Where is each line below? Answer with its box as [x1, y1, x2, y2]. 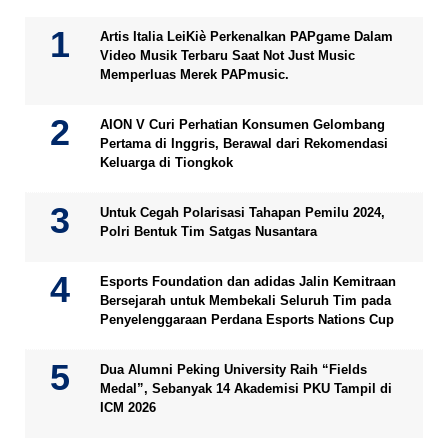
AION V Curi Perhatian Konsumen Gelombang [100, 117, 385, 132]
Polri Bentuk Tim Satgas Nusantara [100, 224, 317, 239]
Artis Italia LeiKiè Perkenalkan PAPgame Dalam [100, 29, 393, 44]
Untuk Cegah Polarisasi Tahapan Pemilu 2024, [100, 205, 385, 220]
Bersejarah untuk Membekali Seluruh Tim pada [100, 293, 391, 308]
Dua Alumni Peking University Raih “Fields [100, 362, 367, 377]
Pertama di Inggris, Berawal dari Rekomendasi [100, 136, 388, 151]
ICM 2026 [100, 400, 156, 415]
